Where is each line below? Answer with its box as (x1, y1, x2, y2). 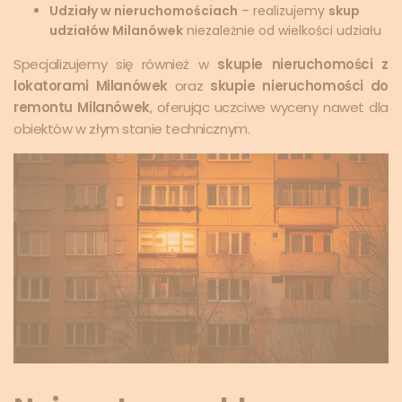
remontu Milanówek (13, 98, 150, 118)
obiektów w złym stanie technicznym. (13, 119, 250, 139)
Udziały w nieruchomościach (49, 2, 238, 21)
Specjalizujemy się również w (13, 55, 218, 74)
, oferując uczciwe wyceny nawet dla (149, 98, 389, 118)
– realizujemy (238, 2, 328, 21)
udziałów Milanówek (49, 22, 183, 40)
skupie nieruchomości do (210, 76, 389, 96)
